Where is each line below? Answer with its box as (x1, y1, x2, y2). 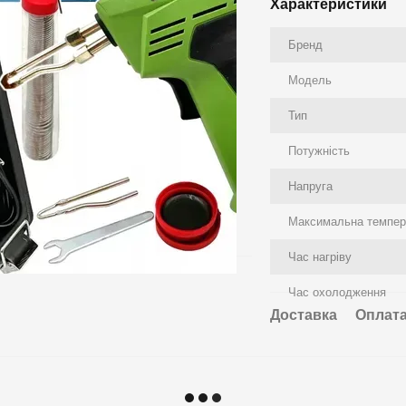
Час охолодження (288, 285, 387, 299)
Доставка (270, 307, 338, 323)
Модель (288, 73, 333, 87)
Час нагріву (288, 250, 353, 264)
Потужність (288, 144, 351, 158)
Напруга (288, 179, 333, 193)
